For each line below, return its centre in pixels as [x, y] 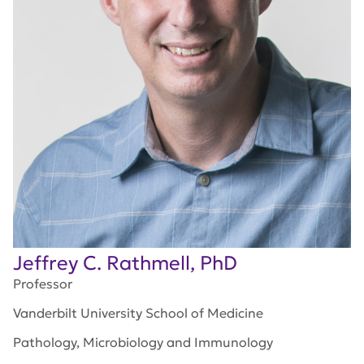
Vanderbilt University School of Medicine [138, 313]
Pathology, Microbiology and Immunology [143, 342]
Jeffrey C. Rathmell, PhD [125, 264]
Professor [43, 284]
